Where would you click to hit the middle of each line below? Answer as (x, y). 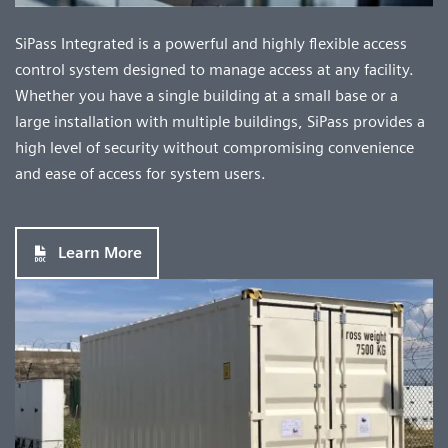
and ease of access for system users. (140, 174)
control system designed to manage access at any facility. (214, 70)
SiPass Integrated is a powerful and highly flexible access (211, 44)
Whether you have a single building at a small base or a (206, 96)
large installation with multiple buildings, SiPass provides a (220, 122)
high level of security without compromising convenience (214, 148)
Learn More (100, 253)
